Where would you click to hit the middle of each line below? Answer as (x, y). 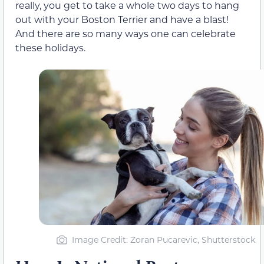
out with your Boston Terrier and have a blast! (122, 19)
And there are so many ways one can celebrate (126, 34)
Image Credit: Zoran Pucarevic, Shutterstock (164, 240)
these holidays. (50, 48)
